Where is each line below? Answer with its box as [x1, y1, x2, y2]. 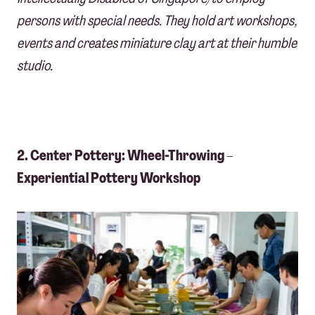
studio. [17, 56, 53, 75]
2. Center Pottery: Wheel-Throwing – [17, 146, 233, 165]
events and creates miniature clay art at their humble [17, 34, 297, 53]
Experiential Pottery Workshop [17, 169, 200, 188]
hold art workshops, [191, 11, 297, 30]
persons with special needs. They [17, 11, 191, 30]
